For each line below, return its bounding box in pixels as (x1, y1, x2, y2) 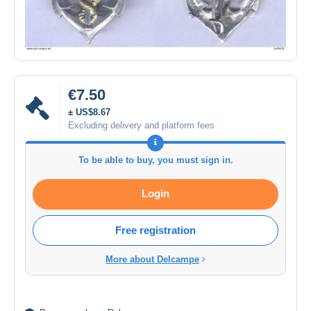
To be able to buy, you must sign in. (78, 154, 233, 165)
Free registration (115, 224, 196, 236)
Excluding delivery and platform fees (68, 119, 215, 131)
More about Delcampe (106, 253, 199, 264)
